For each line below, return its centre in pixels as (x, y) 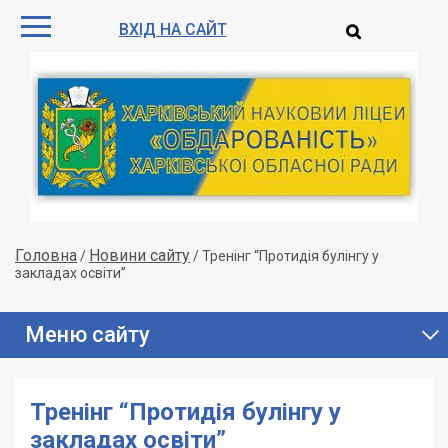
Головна (46, 255)
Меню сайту (87, 334)
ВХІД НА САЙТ (172, 29)
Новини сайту (139, 255)
